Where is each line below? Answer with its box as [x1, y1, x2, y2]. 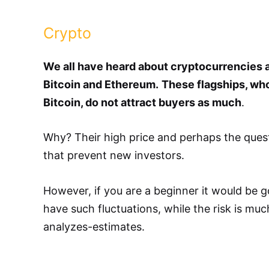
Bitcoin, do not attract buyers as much [43, 95, 241, 109]
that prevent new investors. [43, 149, 184, 162]
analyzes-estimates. [43, 220, 145, 234]
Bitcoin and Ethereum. [43, 77, 159, 91]
